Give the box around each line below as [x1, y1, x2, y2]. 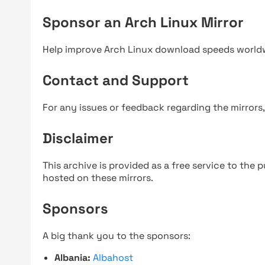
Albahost [93, 251, 133, 264]
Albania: [54, 251, 91, 264]
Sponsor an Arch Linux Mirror [43, 13, 244, 31]
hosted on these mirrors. [43, 172, 153, 184]
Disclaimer [43, 129, 114, 147]
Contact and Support [43, 71, 189, 89]
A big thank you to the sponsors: [43, 230, 190, 242]
